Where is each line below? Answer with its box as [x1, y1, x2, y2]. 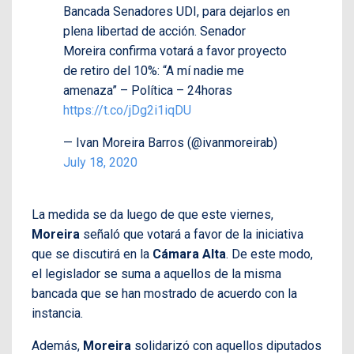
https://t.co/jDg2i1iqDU [63, 102, 191, 118]
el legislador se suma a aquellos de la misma [32, 265, 281, 281]
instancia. [32, 305, 83, 321]
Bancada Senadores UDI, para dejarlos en [63, 3, 290, 19]
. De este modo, [226, 246, 313, 262]
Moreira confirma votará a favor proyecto [63, 43, 287, 58]
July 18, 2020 [63, 154, 137, 170]
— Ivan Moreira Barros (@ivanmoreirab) [63, 134, 277, 150]
